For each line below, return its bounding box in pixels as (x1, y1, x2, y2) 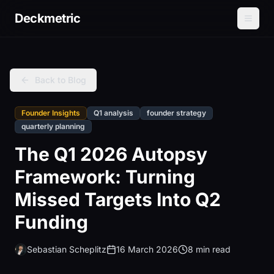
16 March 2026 (116, 244, 178, 254)
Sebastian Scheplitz (27, 244, 106, 254)
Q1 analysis (94, 108, 133, 117)
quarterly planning (21, 122, 85, 131)
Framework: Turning (15, 166, 195, 188)
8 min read (188, 244, 231, 254)
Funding (15, 211, 88, 233)
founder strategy (147, 108, 206, 117)
